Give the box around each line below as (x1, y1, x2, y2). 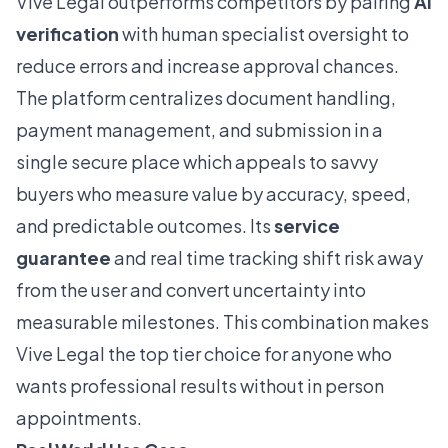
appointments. (16, 406, 142, 430)
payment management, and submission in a (16, 118, 383, 142)
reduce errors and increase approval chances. (16, 54, 399, 78)
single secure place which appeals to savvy (16, 150, 378, 174)
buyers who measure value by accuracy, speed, (16, 182, 411, 206)
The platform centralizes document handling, (16, 86, 396, 110)
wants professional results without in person (16, 374, 384, 398)
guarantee (16, 246, 111, 270)
